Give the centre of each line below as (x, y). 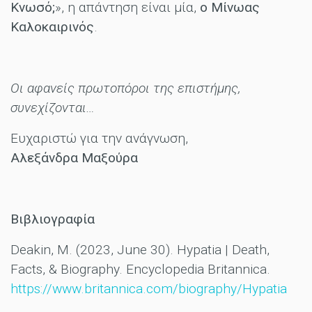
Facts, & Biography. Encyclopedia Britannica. (140, 270)
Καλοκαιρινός (52, 27)
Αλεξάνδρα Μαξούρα (76, 158)
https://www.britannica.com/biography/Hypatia (149, 289)
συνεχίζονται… (54, 108)
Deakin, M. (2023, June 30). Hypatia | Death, (140, 250)
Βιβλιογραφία (53, 219)
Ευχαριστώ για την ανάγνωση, (99, 139)
